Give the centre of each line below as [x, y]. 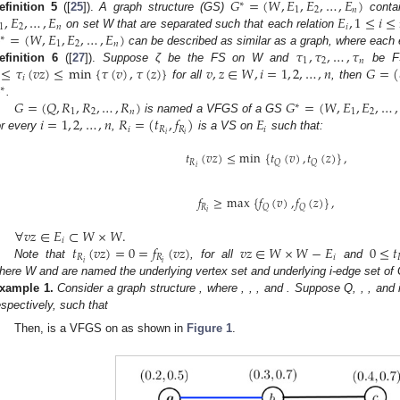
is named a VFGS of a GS [213, 109]
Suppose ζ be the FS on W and [199, 58]
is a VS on [225, 126]
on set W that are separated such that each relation [200, 24]
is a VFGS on [85, 328]
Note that [44, 254]
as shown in [154, 328]
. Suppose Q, [324, 288]
